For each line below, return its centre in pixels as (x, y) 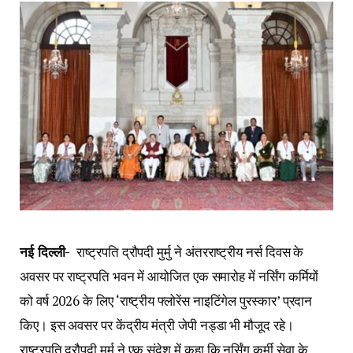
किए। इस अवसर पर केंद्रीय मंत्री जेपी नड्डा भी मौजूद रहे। (157, 325)
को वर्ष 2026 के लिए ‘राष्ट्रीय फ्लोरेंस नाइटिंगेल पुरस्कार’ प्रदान (166, 301)
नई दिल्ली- (47, 252)
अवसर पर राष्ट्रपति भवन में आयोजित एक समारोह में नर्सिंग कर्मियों (169, 277)
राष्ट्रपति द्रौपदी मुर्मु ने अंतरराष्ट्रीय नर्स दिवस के (189, 252)
